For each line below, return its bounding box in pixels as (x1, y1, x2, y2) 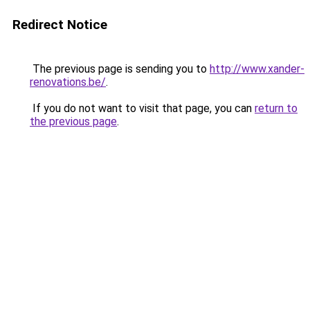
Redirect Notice (12, 17, 107, 33)
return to (255, 102, 298, 115)
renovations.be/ (30, 75, 106, 89)
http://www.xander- (210, 62, 304, 75)
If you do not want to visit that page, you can (30, 102, 255, 115)
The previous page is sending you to (30, 62, 210, 75)
